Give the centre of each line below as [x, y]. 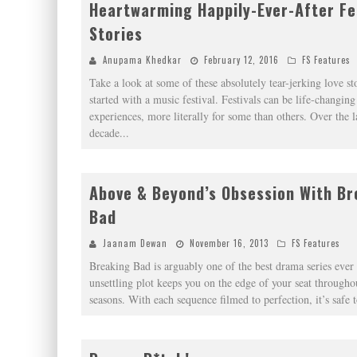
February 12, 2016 [241, 60]
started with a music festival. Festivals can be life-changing [222, 99]
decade [104, 133]
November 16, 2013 [229, 243]
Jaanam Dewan [135, 243]
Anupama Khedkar [142, 60]
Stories [116, 33]
